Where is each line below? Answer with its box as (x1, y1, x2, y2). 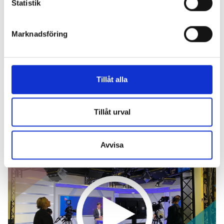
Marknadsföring (11, 29, 68, 38)
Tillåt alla (96, 74, 127, 83)
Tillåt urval (93, 107, 130, 116)
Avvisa (100, 140, 123, 149)
